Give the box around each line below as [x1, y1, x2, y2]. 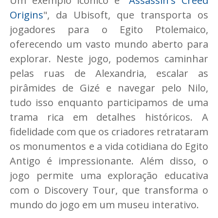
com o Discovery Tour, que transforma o [10, 183, 208, 197]
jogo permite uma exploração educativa [10, 169, 208, 182]
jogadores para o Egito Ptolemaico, [10, 23, 208, 36]
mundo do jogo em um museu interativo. [10, 198, 199, 212]
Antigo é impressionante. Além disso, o [10, 154, 208, 168]
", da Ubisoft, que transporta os [43, 8, 208, 22]
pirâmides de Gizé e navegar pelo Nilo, [10, 81, 208, 95]
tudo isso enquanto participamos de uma [10, 96, 208, 109]
